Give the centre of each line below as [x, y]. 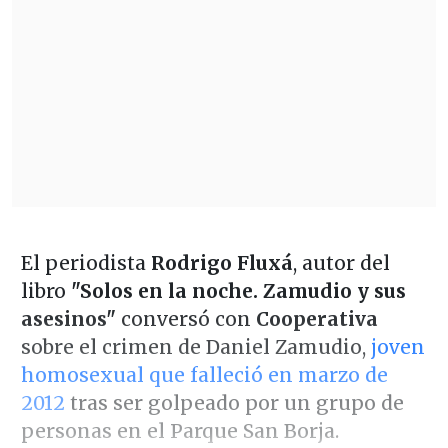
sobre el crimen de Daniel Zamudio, [195, 346]
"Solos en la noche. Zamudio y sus [238, 290]
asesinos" [68, 318]
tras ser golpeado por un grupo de [234, 402]
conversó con [185, 318]
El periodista [85, 262]
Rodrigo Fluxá [221, 262]
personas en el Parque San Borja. [179, 430]
